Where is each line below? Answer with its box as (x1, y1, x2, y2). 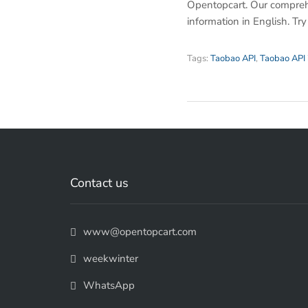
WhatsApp (83, 278, 135, 292)
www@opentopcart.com (83, 225, 197, 239)
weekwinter (83, 252, 138, 265)
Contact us (70, 175, 129, 191)
